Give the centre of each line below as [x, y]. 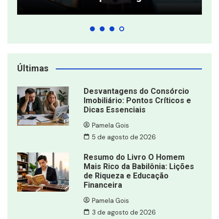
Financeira [103, 185]
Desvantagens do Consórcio [136, 91]
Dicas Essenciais [114, 110]
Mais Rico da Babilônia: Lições [139, 167]
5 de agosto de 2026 [124, 137]
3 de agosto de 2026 [124, 212]
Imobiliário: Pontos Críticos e [137, 101]
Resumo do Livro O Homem [134, 157]
